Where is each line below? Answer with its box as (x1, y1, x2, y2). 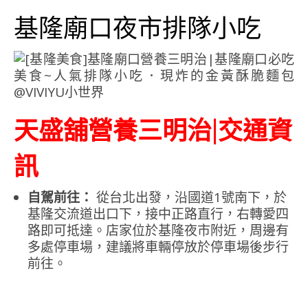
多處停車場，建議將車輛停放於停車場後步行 (27, 238, 289, 256)
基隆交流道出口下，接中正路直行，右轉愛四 (27, 205, 289, 223)
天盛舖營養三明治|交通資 (14, 113, 292, 146)
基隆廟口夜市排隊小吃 (14, 10, 261, 44)
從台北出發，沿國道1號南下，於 (93, 188, 287, 207)
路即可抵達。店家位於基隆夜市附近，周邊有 (27, 221, 289, 240)
